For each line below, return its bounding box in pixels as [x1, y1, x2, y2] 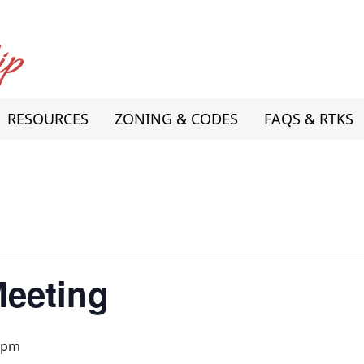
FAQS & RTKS [263, 109, 353, 128]
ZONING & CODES [114, 109, 238, 128]
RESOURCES [6, 109, 89, 128]
